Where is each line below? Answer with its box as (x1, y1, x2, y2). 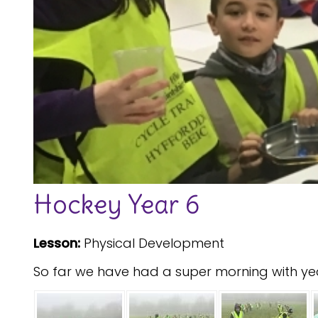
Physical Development (80, 234, 224, 252)
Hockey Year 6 (33, 188, 199, 221)
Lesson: (33, 234, 80, 252)
